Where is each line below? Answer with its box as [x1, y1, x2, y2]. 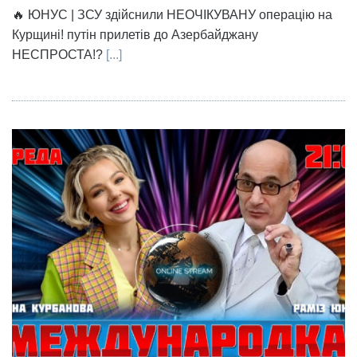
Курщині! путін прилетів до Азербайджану [12, 28, 258, 42]
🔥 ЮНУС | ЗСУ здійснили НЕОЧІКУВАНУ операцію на [12, 8, 332, 22]
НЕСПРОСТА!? [12, 48, 103, 62]
